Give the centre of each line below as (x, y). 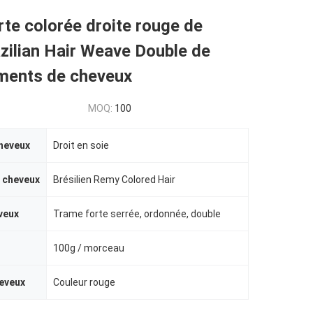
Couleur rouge (84, 282)
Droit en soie (81, 145)
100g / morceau (89, 248)
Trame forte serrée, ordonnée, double (137, 214)
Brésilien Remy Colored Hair (114, 180)
